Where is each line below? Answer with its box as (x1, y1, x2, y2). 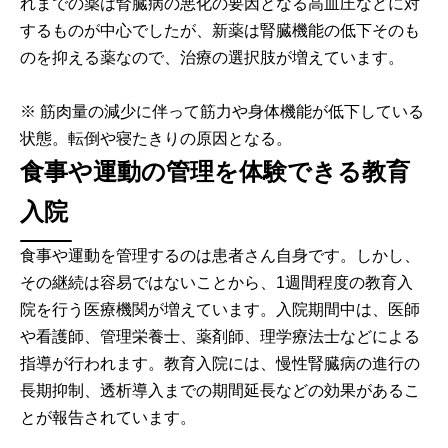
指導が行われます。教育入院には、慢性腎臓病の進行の (20, 355, 420, 373)
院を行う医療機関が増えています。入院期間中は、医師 (20, 301, 420, 319)
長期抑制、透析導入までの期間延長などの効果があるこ (20, 382, 420, 400)
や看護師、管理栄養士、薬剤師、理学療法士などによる (20, 328, 420, 346)
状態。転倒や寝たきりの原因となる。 (20, 130, 292, 148)
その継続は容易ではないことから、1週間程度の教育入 (20, 274, 413, 292)
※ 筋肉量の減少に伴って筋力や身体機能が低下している (20, 103, 424, 121)
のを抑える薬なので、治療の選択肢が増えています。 (20, 49, 404, 67)
